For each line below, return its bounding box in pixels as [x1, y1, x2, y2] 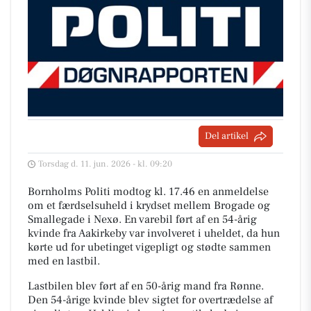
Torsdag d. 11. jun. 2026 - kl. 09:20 [38, 158, 172, 170]
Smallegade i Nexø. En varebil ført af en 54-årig [28, 212, 257, 227]
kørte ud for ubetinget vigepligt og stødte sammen [28, 240, 271, 255]
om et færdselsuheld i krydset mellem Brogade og [28, 199, 270, 213]
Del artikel [205, 130, 249, 143]
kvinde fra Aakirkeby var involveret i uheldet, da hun [28, 226, 280, 241]
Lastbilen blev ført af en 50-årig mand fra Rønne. [28, 279, 264, 294]
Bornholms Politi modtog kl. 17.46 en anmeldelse [28, 185, 269, 199]
